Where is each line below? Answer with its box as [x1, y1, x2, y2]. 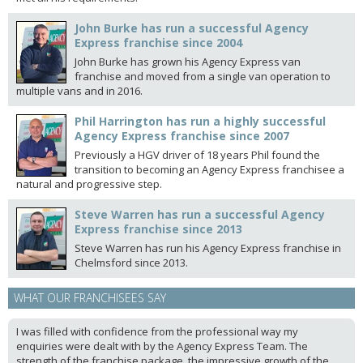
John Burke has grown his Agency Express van [75, 54, 301, 70]
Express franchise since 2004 [75, 35, 242, 51]
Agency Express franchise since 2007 [75, 128, 289, 144]
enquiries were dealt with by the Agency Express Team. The [16, 339, 308, 354]
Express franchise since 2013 [75, 221, 242, 237]
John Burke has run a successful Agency [75, 20, 309, 36]
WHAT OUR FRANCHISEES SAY [14, 290, 166, 306]
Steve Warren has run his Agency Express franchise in [75, 241, 341, 256]
